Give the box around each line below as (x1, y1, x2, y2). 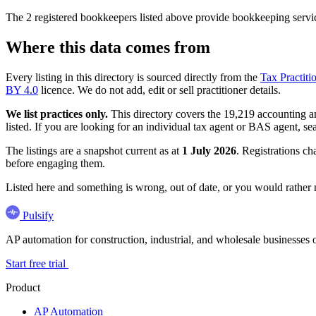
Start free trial (6, 257, 68, 269)
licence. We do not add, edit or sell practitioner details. (38, 83, 281, 96)
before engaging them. (6, 157, 105, 169)
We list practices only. (6, 107, 108, 120)
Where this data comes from (6, 37, 210, 56)
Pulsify (23, 209, 54, 221)
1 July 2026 (182, 144, 236, 157)
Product (6, 281, 40, 293)
